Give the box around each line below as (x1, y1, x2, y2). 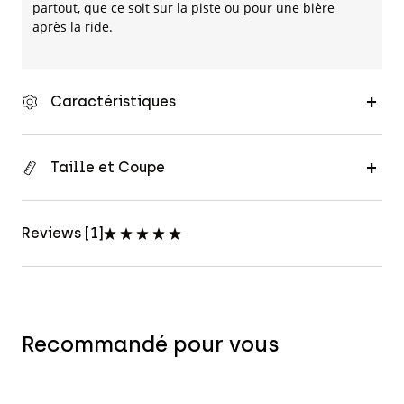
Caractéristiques (50, 93, 176, 111)
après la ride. (32, 18, 113, 36)
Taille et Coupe (50, 159, 165, 177)
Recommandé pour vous (22, 331, 280, 358)
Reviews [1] (22, 225, 104, 243)
